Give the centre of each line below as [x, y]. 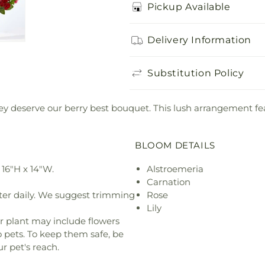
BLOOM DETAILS [175, 145]
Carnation [169, 182]
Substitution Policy [196, 73]
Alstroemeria [175, 169]
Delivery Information [199, 40]
